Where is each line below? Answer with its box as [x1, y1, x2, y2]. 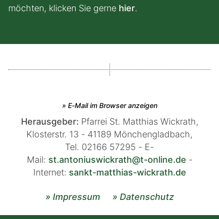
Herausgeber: [21, 116, 79, 127]
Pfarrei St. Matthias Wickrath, [78, 116, 198, 127]
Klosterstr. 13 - [26, 129, 88, 139]
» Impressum [45, 192, 100, 202]
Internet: [33, 167, 69, 177]
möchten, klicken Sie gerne [8, 3, 119, 13]
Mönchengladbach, [114, 129, 193, 139]
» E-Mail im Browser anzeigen [62, 101, 157, 109]
